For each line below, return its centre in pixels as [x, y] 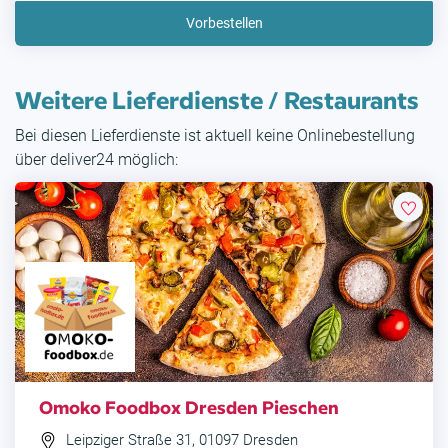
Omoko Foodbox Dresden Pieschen [189, 407]
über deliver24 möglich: [96, 160]
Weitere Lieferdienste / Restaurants [217, 99]
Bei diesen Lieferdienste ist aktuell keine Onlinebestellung [215, 136]
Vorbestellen [224, 23]
